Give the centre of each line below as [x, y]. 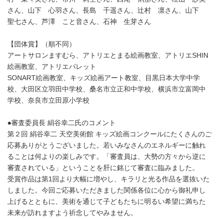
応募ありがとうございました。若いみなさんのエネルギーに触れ [107, 145]
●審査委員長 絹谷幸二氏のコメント [62, 123]
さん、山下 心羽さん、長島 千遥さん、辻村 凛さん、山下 [107, 10]
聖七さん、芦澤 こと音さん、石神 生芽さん [79, 22]
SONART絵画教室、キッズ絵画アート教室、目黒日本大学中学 [104, 78]
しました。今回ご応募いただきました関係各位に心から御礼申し [107, 190]
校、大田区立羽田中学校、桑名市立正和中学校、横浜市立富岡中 [107, 89]
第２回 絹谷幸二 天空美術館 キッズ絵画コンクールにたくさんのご [109, 134]
